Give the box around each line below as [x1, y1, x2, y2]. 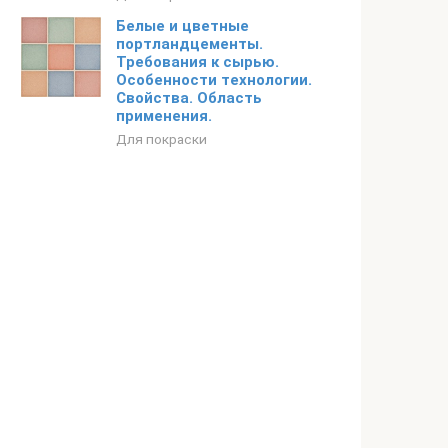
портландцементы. [116, 35, 263, 53]
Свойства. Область [116, 89, 262, 107]
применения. [116, 107, 212, 125]
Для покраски [116, 131, 207, 147]
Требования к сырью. [116, 53, 279, 71]
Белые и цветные [116, 17, 249, 35]
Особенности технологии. [116, 71, 312, 89]
